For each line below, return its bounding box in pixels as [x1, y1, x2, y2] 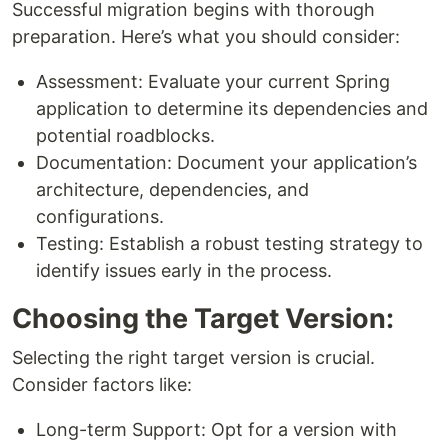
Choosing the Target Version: [12, 302, 394, 336]
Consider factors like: [12, 374, 192, 396]
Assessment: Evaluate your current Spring [36, 71, 390, 93]
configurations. [36, 206, 164, 228]
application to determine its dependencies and [36, 98, 428, 120]
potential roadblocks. [36, 125, 215, 147]
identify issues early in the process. [36, 260, 332, 282]
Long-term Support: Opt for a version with [36, 419, 397, 441]
